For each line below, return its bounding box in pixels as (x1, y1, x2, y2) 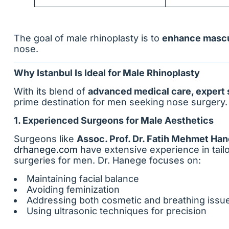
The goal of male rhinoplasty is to (14, 33, 162, 43)
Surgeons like (14, 133, 77, 144)
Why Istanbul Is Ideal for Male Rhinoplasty (14, 67, 200, 78)
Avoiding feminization (27, 184, 120, 195)
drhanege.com (14, 144, 78, 155)
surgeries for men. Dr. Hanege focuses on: (14, 155, 201, 166)
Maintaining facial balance (27, 173, 139, 184)
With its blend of (14, 86, 88, 97)
